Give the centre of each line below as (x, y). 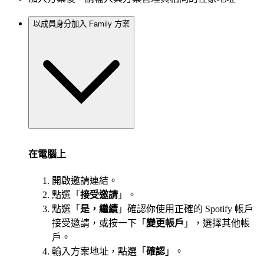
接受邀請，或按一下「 (99, 223)
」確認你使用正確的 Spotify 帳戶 (186, 209)
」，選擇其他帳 (217, 223)
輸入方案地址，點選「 (99, 252)
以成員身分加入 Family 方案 (81, 24)
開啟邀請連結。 (85, 181)
